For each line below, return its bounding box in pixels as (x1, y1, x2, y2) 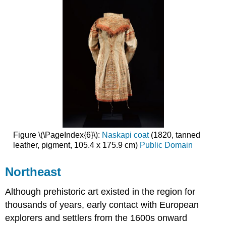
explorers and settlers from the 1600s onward (5, 213, 188, 223)
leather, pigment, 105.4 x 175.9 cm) (13, 140, 140, 149)
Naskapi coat (101, 130, 149, 139)
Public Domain (139, 140, 193, 149)
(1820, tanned (148, 130, 200, 139)
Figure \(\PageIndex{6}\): (13, 130, 102, 139)
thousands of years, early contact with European (5, 200, 199, 210)
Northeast (5, 164, 62, 179)
